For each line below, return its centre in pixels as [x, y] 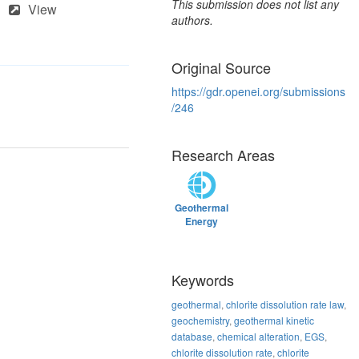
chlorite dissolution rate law [285, 305]
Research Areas [223, 155]
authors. [192, 20]
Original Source [221, 68]
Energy [202, 222]
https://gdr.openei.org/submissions [258, 92]
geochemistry [200, 321]
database [192, 337]
